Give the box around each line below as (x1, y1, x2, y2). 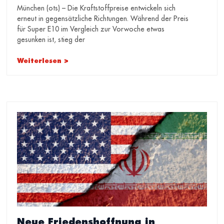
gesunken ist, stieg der (17, 34, 85, 44)
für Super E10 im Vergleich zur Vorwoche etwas (17, 24, 165, 33)
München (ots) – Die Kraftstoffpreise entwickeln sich (17, 3, 176, 12)
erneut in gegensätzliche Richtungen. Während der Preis (17, 13, 189, 23)
